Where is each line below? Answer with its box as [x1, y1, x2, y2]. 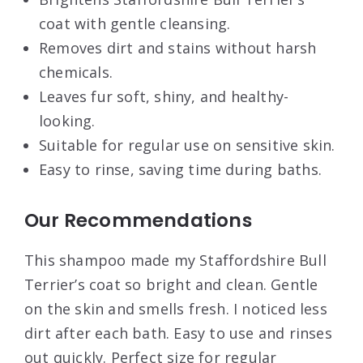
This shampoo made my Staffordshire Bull [24, 250, 327, 270]
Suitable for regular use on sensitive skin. [39, 135, 335, 155]
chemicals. [39, 62, 113, 82]
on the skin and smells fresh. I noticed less [24, 298, 327, 318]
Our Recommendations [24, 207, 252, 233]
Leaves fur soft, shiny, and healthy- [39, 86, 289, 106]
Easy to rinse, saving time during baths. [39, 159, 322, 179]
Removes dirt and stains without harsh [39, 37, 317, 58]
